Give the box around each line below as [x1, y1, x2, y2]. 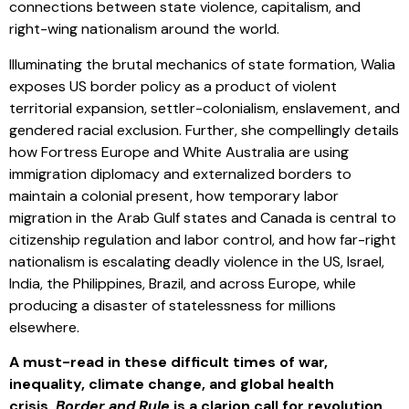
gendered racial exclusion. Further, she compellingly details [9, 120, 399, 140]
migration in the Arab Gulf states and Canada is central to [9, 207, 396, 227]
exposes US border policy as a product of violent [9, 76, 337, 96]
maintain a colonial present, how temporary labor [9, 185, 339, 205]
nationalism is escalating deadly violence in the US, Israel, [9, 251, 384, 271]
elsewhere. [9, 317, 79, 337]
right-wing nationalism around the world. [9, 19, 279, 39]
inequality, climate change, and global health [9, 373, 334, 393]
